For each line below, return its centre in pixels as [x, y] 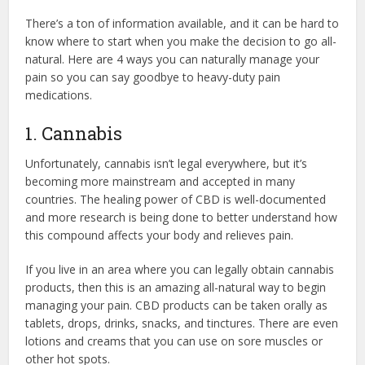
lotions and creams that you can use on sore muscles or [174, 341]
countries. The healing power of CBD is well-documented [176, 199]
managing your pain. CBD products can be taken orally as [177, 305]
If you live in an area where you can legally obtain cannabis [180, 269]
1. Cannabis [74, 133]
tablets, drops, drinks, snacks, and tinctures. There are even [182, 323]
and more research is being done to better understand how [182, 217]
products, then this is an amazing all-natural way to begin [176, 287]
